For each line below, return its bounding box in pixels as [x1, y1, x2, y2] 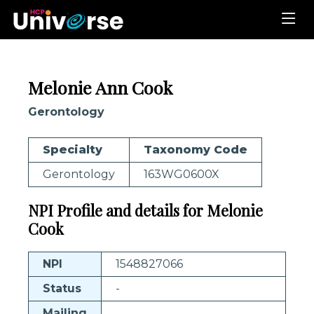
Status [43, 282, 81, 295]
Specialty [43, 143, 102, 156]
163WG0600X [144, 168, 219, 181]
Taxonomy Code [144, 143, 247, 156]
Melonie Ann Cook [28, 76, 172, 99]
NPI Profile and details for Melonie [28, 200, 263, 220]
